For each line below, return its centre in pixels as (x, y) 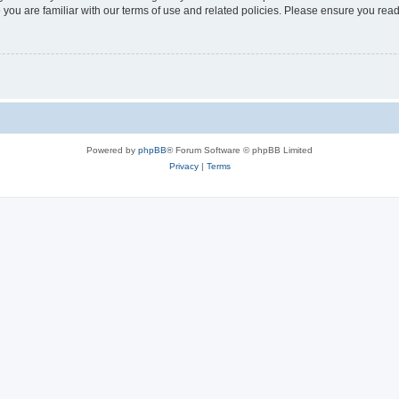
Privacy (183, 167)
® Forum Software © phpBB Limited (240, 151)
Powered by (112, 151)
